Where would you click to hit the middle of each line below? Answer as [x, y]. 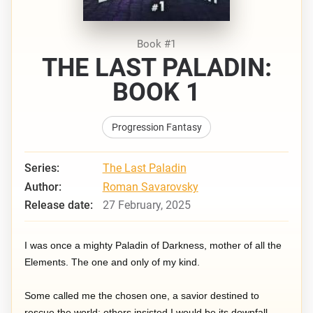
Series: [42, 168]
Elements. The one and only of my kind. [112, 262]
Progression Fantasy [156, 127]
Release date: [59, 205]
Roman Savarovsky [150, 187]
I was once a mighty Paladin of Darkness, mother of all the [153, 245]
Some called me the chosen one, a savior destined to [142, 295]
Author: [43, 187]
